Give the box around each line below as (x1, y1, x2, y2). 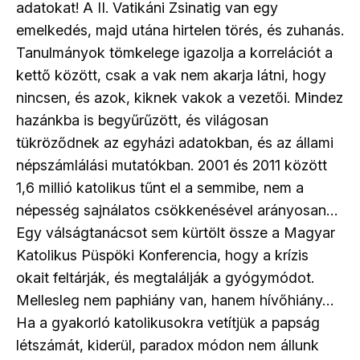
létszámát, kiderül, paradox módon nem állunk (16, 337, 319, 354)
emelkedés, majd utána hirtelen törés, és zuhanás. (16, 22, 344, 39)
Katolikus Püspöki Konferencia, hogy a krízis (16, 247, 309, 264)
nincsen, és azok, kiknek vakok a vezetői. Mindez (16, 89, 343, 107)
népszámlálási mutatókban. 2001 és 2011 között (16, 157, 327, 174)
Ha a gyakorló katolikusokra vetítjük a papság (16, 314, 320, 332)
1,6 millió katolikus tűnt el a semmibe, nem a (16, 179, 304, 197)
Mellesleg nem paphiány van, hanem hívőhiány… (16, 292, 333, 309)
